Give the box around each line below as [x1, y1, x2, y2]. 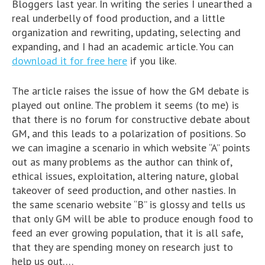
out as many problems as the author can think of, [12, 154, 232, 169]
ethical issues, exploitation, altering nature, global [12, 169, 239, 183]
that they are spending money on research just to [12, 240, 233, 254]
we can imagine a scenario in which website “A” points [12, 140, 250, 154]
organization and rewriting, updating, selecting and [12, 25, 241, 39]
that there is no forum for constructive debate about [12, 112, 250, 126]
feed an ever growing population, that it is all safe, [12, 225, 243, 240]
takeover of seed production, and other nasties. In [12, 183, 236, 197]
